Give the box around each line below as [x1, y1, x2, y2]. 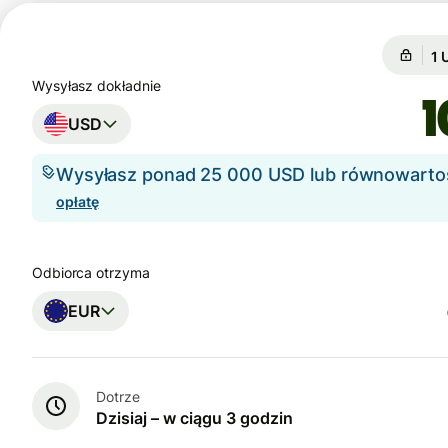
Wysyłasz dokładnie [32, 77, 161, 94]
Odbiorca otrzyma [32, 264, 150, 282]
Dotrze [96, 387, 140, 405]
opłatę [56, 193, 99, 211]
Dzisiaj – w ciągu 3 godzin [96, 407, 293, 428]
